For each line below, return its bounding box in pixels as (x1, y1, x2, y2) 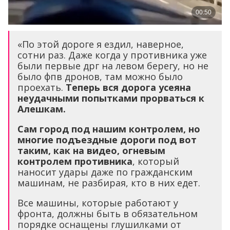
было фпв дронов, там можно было (17, 70, 183, 83)
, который (132, 155, 179, 168)
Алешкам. (17, 103, 66, 116)
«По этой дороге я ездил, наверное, (17, 38, 184, 51)
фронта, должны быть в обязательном (17, 207, 198, 220)
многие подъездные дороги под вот (17, 133, 197, 146)
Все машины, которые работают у (17, 197, 178, 209)
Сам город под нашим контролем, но (17, 123, 200, 136)
